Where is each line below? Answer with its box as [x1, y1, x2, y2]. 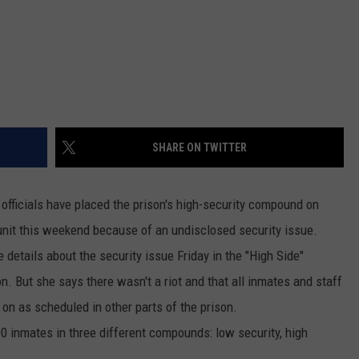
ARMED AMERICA [13, 67, 93, 80]
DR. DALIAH [13, 27, 67, 40]
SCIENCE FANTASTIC [13, 107, 110, 120]
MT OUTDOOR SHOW [13, 147, 111, 160]
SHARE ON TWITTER [152, 141, 247, 155]
